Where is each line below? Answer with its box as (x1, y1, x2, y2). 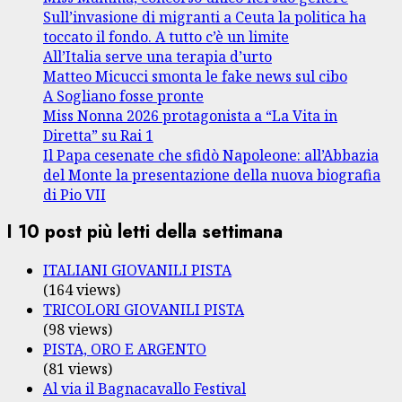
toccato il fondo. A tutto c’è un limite (43, 26, 289, 47)
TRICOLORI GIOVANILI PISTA (43, 299, 244, 319)
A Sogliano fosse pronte (43, 85, 204, 106)
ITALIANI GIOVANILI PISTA (43, 259, 232, 280)
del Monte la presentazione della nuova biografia (43, 164, 380, 185)
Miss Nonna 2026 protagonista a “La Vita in (43, 105, 337, 126)
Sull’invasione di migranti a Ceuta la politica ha (43, 6, 366, 27)
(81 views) (43, 358, 112, 379)
